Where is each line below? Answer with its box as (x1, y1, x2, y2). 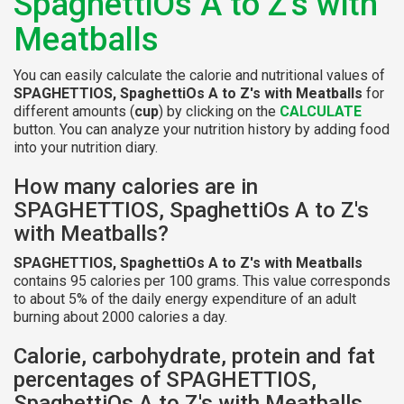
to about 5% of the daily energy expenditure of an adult (14, 289, 356, 308)
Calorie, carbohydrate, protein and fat (14, 343, 375, 369)
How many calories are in (14, 173, 258, 199)
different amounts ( (14, 102, 134, 120)
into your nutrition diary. (14, 138, 158, 156)
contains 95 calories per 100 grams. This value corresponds (14, 271, 390, 289)
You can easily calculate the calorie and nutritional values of (14, 66, 385, 84)
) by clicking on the (159, 102, 280, 120)
